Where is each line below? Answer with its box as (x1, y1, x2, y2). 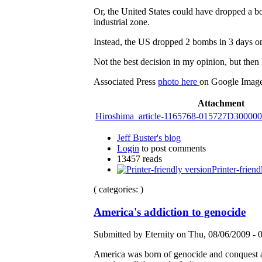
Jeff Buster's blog (117, 132, 181, 143)
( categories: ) (94, 184, 143, 194)
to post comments (139, 143, 206, 153)
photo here (158, 76, 199, 87)
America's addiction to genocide (94, 205, 246, 218)
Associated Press (94, 76, 158, 87)
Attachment (197, 98, 244, 108)
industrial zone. (94, 16, 152, 27)
